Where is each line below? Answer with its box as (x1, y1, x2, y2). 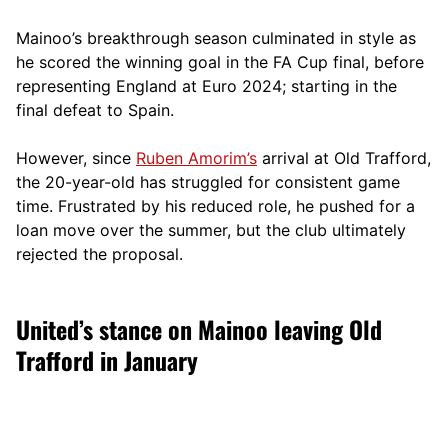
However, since (16, 147, 136, 168)
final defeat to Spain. (16, 99, 174, 120)
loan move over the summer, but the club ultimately (16, 219, 406, 240)
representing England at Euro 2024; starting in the (16, 75, 397, 96)
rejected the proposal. (16, 243, 183, 264)
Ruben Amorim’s (136, 147, 257, 168)
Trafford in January (16, 341, 198, 378)
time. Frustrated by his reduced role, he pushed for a (16, 195, 415, 216)
